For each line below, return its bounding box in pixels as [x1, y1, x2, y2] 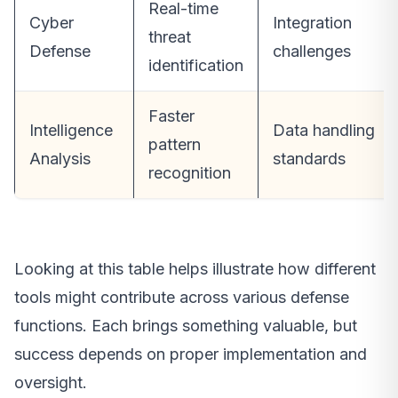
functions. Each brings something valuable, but [14, 316, 357, 336]
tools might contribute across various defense [14, 288, 349, 307]
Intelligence [29, 121, 113, 140]
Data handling [273, 121, 375, 140]
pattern [148, 135, 201, 155]
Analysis [29, 149, 91, 169]
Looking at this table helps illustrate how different [14, 259, 376, 279]
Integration [273, 13, 352, 33]
